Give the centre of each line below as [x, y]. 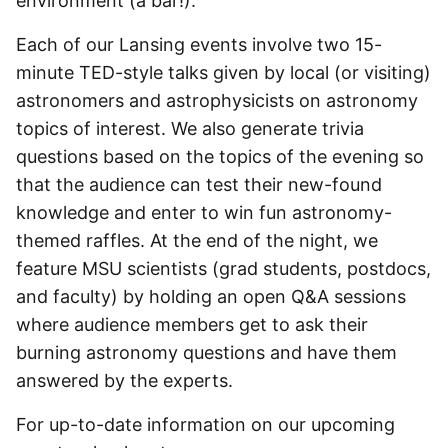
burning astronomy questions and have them [206, 352]
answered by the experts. [124, 380]
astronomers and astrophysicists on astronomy [217, 100]
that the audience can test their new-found [199, 184]
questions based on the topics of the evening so [220, 156]
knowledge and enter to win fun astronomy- [204, 212]
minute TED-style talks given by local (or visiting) [223, 72]
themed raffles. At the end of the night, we [197, 240]
